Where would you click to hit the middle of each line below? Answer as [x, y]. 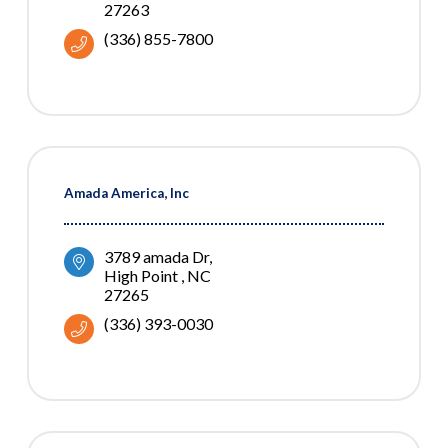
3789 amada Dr [156, 257]
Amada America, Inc [126, 193]
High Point [142, 276]
